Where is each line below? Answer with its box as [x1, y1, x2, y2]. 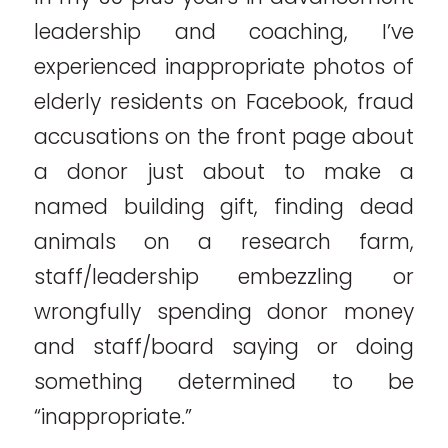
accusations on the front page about [33, 122, 415, 152]
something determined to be [33, 367, 415, 397]
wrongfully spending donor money [33, 297, 415, 327]
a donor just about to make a [33, 157, 415, 187]
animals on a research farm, [33, 227, 415, 257]
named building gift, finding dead [33, 192, 415, 222]
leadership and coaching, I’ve [33, 17, 415, 47]
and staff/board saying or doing [33, 332, 415, 362]
